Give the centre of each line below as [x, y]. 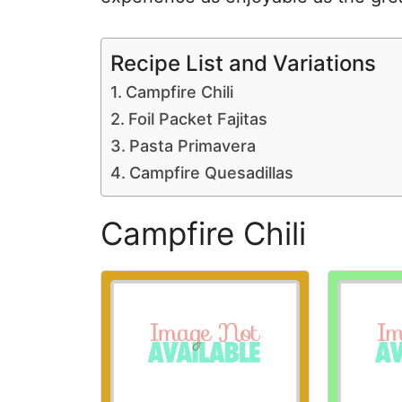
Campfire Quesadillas [211, 173]
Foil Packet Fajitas [197, 119]
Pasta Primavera [192, 146]
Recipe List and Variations [243, 63]
